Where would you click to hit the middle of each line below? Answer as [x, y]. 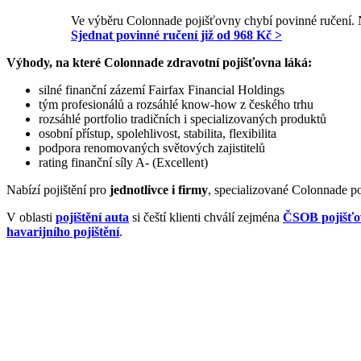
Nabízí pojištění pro [58, 189]
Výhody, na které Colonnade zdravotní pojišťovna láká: [159, 62]
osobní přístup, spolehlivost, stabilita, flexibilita [158, 133]
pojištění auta [92, 217]
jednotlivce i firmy [159, 189]
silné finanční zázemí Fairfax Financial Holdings [162, 89]
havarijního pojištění [63, 231]
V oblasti [31, 217]
